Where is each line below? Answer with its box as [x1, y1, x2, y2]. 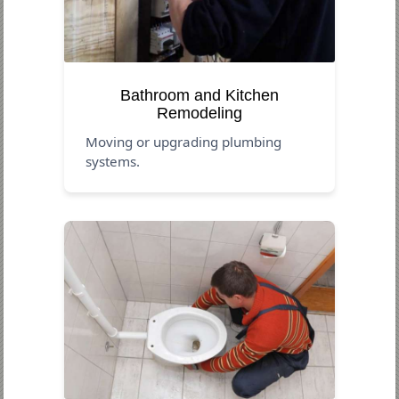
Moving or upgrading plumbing [85, 132, 282, 151]
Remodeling [157, 103, 242, 122]
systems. [85, 151, 141, 170]
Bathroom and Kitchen [120, 85, 279, 104]
